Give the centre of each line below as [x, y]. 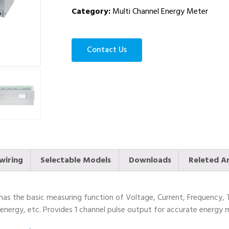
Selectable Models [76, 160]
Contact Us [107, 50]
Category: [91, 12]
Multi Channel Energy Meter [160, 12]
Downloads [150, 160]
